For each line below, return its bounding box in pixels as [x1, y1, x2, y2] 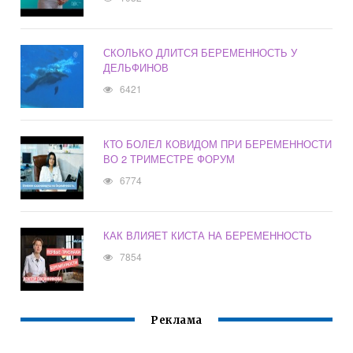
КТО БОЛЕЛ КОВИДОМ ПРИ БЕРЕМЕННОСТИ [103, 136, 333, 152]
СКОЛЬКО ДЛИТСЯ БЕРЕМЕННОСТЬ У [103, 45, 298, 61]
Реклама [150, 314, 203, 328]
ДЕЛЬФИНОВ [103, 60, 169, 76]
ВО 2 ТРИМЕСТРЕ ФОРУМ [103, 151, 236, 167]
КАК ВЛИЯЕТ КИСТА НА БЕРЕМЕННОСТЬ [103, 228, 313, 243]
